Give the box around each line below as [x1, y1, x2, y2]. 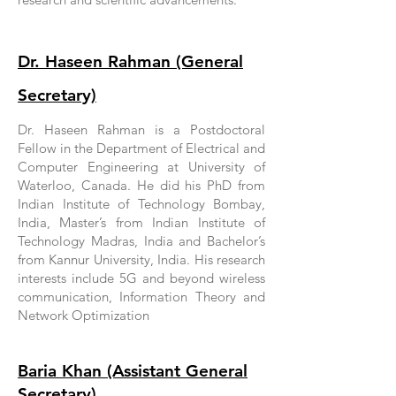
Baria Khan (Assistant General [18, 361, 247, 381]
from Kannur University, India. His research [18, 251, 265, 268]
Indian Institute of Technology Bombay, [18, 195, 265, 212]
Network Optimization [18, 307, 149, 324]
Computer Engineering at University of [18, 158, 265, 175]
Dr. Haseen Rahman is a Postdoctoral [18, 121, 265, 138]
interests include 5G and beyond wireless [18, 270, 265, 286]
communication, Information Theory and [18, 288, 265, 305]
